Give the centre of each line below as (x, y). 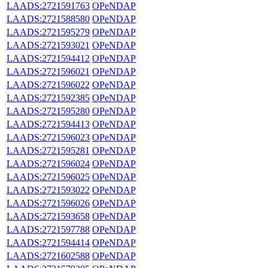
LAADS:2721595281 (48, 150)
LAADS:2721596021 (48, 71)
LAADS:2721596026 (48, 203)
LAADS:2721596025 (48, 176)
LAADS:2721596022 (48, 84)
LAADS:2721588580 (48, 19)
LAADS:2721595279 (48, 32)
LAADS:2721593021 (48, 45)
